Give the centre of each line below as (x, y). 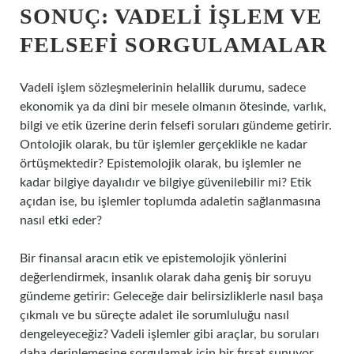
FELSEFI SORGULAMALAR (173, 45)
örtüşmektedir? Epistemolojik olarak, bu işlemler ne (160, 164)
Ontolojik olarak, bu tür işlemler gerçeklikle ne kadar (164, 145)
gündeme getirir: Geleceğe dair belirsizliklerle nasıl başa (171, 296)
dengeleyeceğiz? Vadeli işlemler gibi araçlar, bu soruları (169, 334)
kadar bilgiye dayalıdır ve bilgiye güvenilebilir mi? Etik (166, 183)
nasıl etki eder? (61, 220)
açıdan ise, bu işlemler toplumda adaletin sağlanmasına (170, 201)
